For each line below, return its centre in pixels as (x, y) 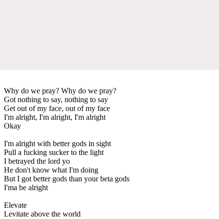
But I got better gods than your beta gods (67, 178)
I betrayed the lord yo (37, 161)
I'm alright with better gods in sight (57, 143)
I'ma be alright (26, 187)
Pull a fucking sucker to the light (54, 152)
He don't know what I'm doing (51, 170)
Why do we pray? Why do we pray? (60, 90)
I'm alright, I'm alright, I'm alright (55, 117)
